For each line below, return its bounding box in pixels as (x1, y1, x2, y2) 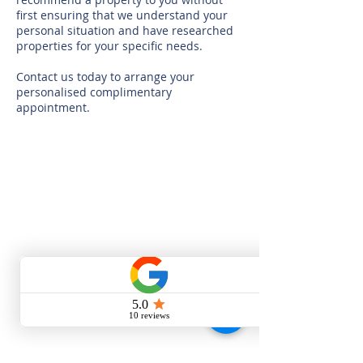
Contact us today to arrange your (16, 69, 194, 84)
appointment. (16, 100, 90, 115)
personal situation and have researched (16, 23, 233, 38)
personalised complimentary (16, 84, 172, 100)
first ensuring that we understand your (16, 7, 228, 23)
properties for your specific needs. (16, 38, 206, 53)
